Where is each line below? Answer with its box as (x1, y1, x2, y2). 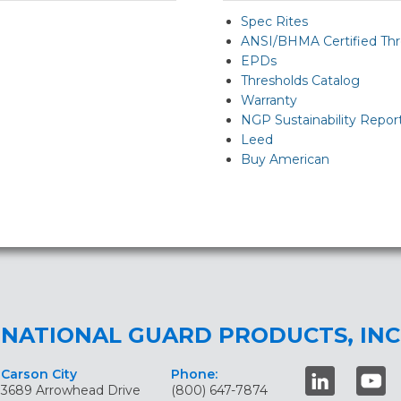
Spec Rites (240, 13, 308, 30)
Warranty (240, 92, 297, 108)
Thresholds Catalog (240, 73, 360, 89)
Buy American (240, 151, 329, 167)
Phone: (170, 366, 218, 382)
